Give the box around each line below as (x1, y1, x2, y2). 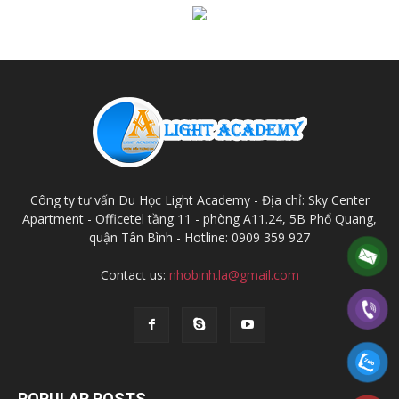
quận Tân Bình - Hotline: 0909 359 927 (89, 229, 310, 247)
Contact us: (100, 266, 169, 284)
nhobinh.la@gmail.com (168, 266, 299, 284)
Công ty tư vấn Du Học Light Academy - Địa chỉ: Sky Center (29, 191, 370, 209)
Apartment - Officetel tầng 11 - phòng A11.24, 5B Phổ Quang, (22, 210, 377, 228)
